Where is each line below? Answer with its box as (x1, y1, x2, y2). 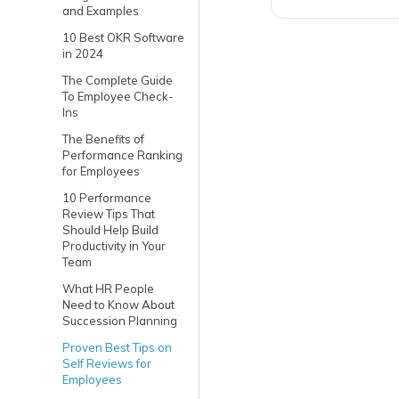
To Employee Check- (62, 89, 174, 103)
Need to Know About (62, 297, 175, 312)
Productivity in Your (62, 239, 166, 253)
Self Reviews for (62, 356, 151, 370)
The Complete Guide (62, 73, 173, 87)
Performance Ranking (62, 148, 183, 162)
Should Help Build (62, 223, 159, 237)
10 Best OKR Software (62, 30, 184, 45)
